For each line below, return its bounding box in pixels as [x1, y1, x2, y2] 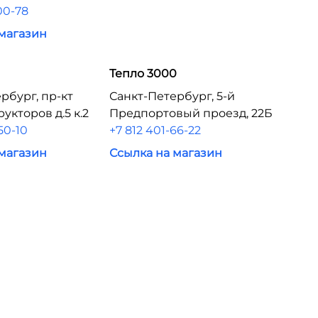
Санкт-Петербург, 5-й [109, 89, 235, 103]
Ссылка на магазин [109, 146, 222, 160]
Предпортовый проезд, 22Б [109, 106, 273, 120]
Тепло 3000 [109, 67, 177, 80]
